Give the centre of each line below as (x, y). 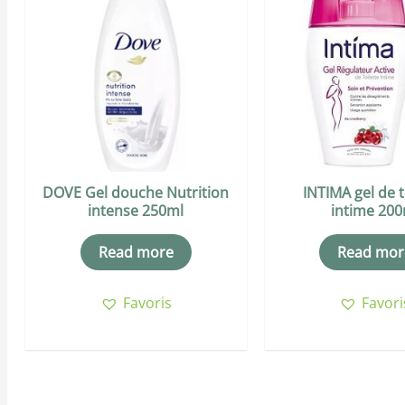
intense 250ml (136, 211)
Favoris (147, 303)
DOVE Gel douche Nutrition (136, 193)
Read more (136, 253)
